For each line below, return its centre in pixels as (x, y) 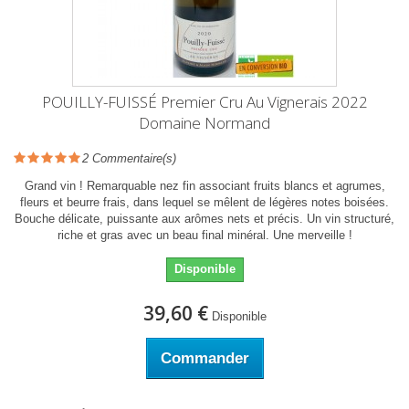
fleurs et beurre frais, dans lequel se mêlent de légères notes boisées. (204, 202)
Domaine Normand (204, 123)
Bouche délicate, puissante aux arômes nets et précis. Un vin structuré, (204, 219)
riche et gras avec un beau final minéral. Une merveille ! (204, 235)
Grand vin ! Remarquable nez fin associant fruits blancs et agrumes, (204, 186)
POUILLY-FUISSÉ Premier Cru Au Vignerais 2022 (204, 102)
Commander (204, 358)
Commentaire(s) (132, 158)
